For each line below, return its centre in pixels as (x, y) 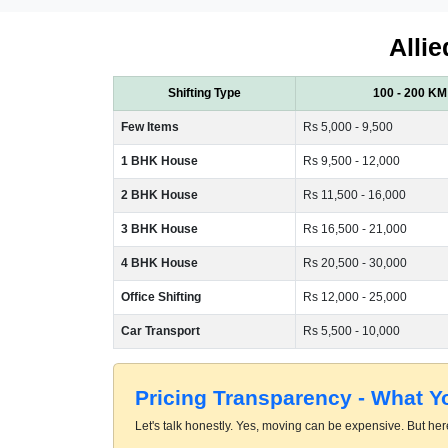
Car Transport (160, 330)
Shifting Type (204, 92)
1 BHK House (159, 160)
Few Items (149, 126)
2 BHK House (159, 194)
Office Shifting (160, 296)
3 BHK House (159, 228)
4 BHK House (159, 262)
